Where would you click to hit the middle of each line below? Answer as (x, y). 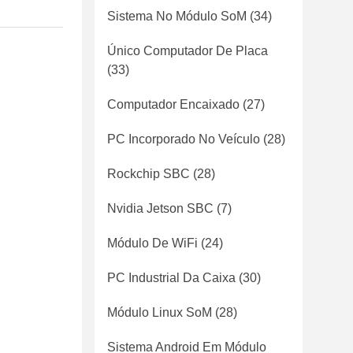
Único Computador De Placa (188, 51)
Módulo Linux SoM (160, 312)
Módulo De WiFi (152, 243)
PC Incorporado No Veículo (184, 139)
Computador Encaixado (173, 104)
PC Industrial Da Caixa (171, 278)
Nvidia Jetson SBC (160, 208)
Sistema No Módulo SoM (177, 16)
